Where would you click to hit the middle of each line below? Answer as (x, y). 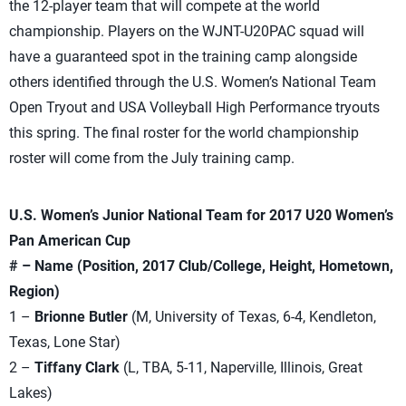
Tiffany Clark (77, 367)
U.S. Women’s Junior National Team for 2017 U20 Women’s (201, 215)
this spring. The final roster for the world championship (184, 133)
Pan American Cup (70, 241)
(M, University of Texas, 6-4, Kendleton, (252, 317)
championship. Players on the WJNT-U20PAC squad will (187, 31)
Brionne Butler (81, 317)
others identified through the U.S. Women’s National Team (193, 82)
